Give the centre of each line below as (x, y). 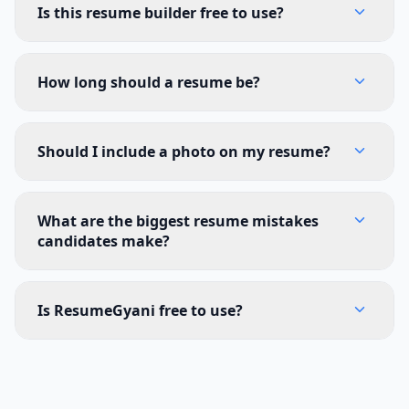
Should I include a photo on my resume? (184, 152)
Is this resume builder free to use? (161, 13)
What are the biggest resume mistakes (178, 221)
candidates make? (104, 241)
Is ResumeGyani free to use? (140, 310)
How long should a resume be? (149, 82)
